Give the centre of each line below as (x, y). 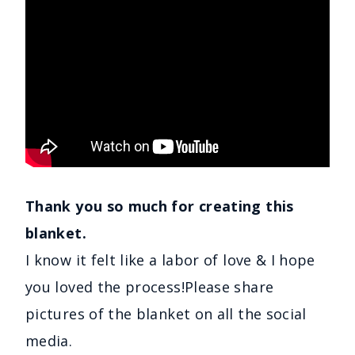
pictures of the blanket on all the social (166, 313)
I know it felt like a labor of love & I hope (170, 260)
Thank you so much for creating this (160, 206)
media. (49, 340)
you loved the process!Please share (150, 286)
